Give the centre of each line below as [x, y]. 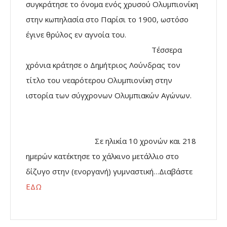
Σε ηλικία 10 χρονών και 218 [111, 141]
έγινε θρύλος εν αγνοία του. [112, 35]
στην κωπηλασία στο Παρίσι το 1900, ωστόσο [107, 20]
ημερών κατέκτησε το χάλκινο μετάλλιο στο [102, 156]
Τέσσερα [104, 50]
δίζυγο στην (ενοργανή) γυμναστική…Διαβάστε [109, 172]
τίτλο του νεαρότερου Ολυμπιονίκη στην [99, 80]
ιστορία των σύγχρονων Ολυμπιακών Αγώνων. [113, 96]
